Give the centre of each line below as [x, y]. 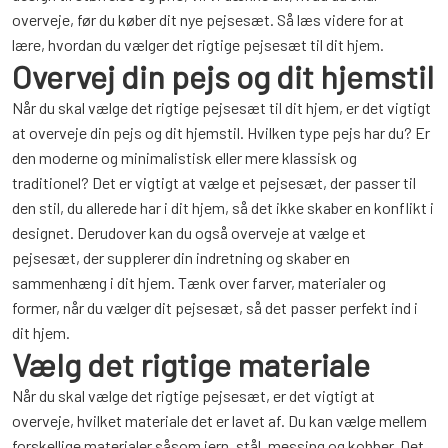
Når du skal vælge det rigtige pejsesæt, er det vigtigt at [193, 395]
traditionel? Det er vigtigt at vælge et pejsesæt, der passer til [214, 182]
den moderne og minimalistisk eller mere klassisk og [184, 157]
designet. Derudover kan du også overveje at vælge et [189, 232]
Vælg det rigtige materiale [191, 364]
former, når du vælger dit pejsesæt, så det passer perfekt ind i [215, 307]
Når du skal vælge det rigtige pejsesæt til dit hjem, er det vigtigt [221, 107]
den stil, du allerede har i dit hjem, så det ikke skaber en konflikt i [223, 207]
